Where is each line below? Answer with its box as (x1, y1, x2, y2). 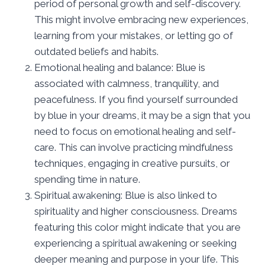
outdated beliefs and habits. (34, 45, 159, 57)
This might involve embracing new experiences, (34, 13, 248, 25)
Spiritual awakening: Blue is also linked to (34, 189, 217, 201)
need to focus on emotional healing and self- (34, 125, 236, 137)
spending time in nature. (34, 173, 140, 185)
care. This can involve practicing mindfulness (34, 141, 233, 153)
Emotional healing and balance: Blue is (34, 61, 205, 73)
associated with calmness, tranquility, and (34, 77, 219, 89)
